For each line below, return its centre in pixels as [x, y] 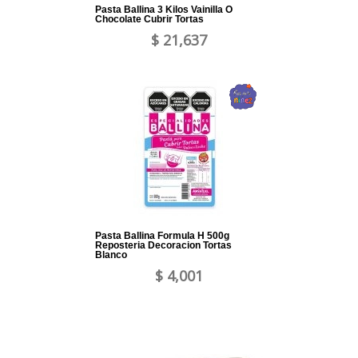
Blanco [111, 255]
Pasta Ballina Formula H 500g [162, 236]
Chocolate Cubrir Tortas [149, 20]
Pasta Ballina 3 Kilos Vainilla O [164, 10]
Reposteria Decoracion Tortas [163, 246]
